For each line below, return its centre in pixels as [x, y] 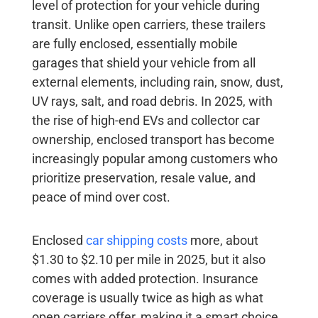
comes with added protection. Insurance [145, 278]
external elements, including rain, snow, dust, [157, 82]
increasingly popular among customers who [154, 158]
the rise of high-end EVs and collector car [146, 120]
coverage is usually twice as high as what [147, 297]
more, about [223, 240]
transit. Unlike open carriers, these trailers [148, 24]
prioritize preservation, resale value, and [143, 177]
